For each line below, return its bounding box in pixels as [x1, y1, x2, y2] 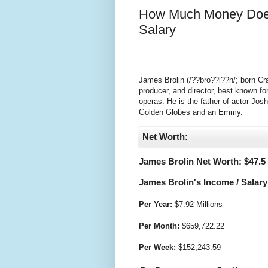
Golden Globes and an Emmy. [139, 108, 243, 117]
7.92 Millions [179, 199, 223, 209]
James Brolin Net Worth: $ [139, 156, 249, 166]
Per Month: [139, 221, 179, 230]
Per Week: [139, 242, 176, 252]
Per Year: [139, 199, 172, 209]
